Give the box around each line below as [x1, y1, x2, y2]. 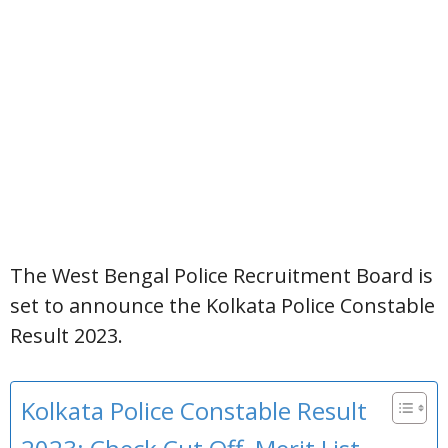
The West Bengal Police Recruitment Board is [10, 262, 433, 289]
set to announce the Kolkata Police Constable [10, 292, 435, 319]
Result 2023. [10, 322, 123, 349]
